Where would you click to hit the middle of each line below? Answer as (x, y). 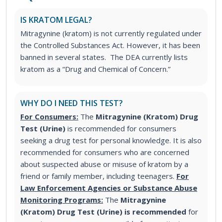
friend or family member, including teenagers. (98, 176)
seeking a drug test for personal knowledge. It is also (111, 140)
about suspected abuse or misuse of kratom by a (104, 164)
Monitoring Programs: (62, 199)
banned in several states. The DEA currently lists (104, 57)
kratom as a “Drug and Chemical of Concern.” (95, 69)
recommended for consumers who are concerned (105, 152)
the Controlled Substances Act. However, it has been (110, 45)
